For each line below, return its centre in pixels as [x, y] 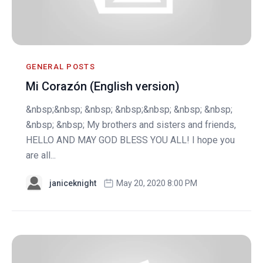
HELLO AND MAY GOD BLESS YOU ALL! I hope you [130, 140]
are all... [41, 156]
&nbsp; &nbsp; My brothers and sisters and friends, [131, 125]
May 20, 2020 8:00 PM [157, 183]
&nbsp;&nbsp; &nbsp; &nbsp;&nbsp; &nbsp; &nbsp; [129, 110]
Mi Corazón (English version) [103, 87]
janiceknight [73, 183]
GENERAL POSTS [60, 67]
